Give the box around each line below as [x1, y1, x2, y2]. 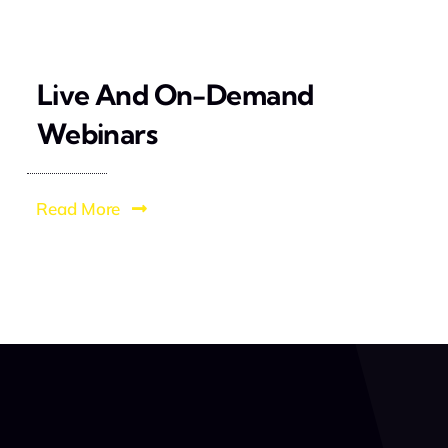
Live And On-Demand [36, 76, 314, 112]
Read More [36, 197, 121, 219]
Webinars [36, 115, 158, 151]
